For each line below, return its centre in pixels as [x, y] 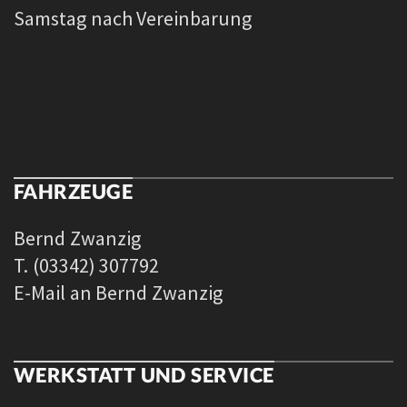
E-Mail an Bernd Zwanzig [118, 293]
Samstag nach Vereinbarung [133, 18]
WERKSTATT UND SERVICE [144, 375]
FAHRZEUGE [73, 191]
